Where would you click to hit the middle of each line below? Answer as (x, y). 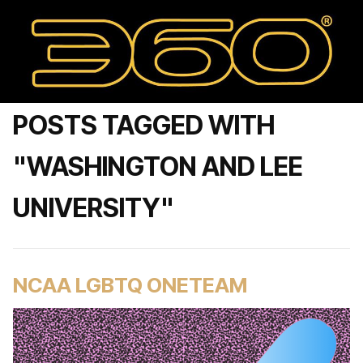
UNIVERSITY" (94, 208)
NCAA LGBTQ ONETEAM (130, 285)
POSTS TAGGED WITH (144, 125)
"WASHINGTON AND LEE (158, 167)
